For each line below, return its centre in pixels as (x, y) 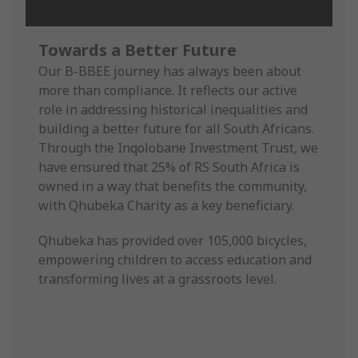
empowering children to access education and (175, 259)
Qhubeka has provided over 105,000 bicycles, (173, 240)
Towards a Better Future (137, 50)
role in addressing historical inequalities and (173, 109)
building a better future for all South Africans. (176, 128)
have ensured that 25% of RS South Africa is (169, 167)
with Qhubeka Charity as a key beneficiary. (166, 205)
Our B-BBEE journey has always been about (170, 71)
